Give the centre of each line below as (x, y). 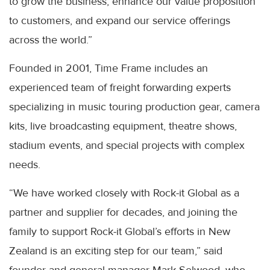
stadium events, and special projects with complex (127, 145)
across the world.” (51, 39)
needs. (25, 164)
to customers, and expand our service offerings (120, 20)
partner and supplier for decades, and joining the (123, 212)
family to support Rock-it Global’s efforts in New (120, 231)
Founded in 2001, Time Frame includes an (108, 68)
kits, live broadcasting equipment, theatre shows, (123, 126)
